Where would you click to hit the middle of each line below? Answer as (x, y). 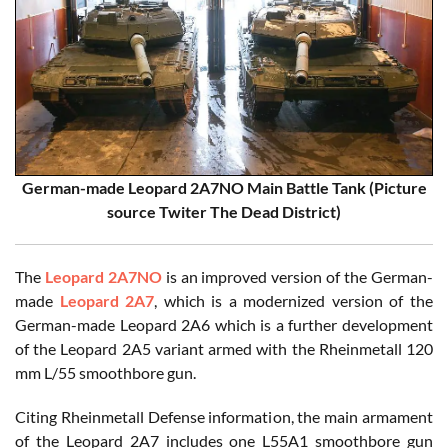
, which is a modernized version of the (294, 301)
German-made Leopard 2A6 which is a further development (224, 325)
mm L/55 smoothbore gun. (105, 373)
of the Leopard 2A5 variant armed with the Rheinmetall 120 (224, 349)
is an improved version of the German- (297, 277)
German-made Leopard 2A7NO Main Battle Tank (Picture (224, 188)
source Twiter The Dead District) (224, 212)
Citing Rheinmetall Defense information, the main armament (224, 417)
